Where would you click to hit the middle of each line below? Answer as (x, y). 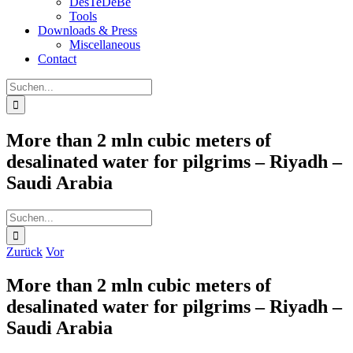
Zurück (24, 251)
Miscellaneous (105, 45)
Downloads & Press (87, 30)
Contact (57, 59)
